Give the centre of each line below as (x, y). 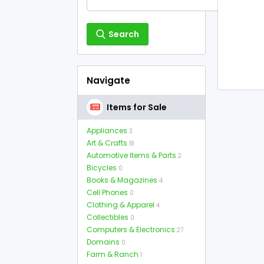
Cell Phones (107, 192)
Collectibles (108, 217)
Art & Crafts (107, 143)
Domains (103, 242)
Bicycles (102, 168)
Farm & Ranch (113, 254)
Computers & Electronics (131, 230)
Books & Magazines (122, 180)
